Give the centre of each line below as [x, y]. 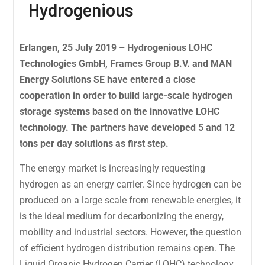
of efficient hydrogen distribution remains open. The [127, 248]
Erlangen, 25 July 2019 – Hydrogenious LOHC [116, 47]
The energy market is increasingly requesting [113, 168]
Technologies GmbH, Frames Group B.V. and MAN [126, 63]
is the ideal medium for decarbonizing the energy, [122, 216]
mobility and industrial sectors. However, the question [131, 232]
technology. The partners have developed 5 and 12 [127, 127]
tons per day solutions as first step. [94, 143]
